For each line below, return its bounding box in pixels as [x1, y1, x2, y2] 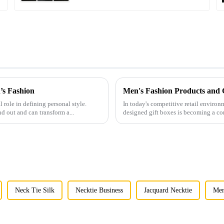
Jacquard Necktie [144, 186, 192, 194]
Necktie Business [75, 186, 123, 194]
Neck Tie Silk [15, 186, 55, 194]
